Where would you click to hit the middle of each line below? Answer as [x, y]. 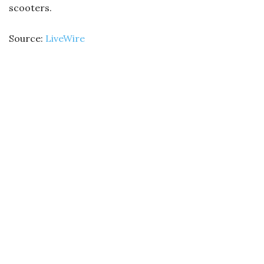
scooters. [30, 8]
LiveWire [65, 39]
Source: [27, 39]
